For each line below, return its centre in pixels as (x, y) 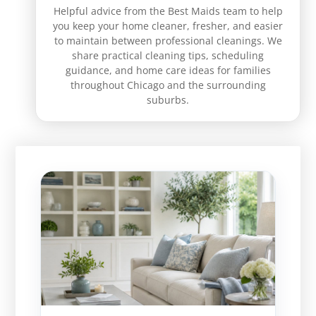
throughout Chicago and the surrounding (168, 85)
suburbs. (168, 100)
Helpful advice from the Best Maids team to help (168, 11)
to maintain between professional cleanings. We (168, 41)
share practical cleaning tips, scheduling (168, 56)
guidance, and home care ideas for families (168, 71)
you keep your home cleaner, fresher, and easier (168, 26)
